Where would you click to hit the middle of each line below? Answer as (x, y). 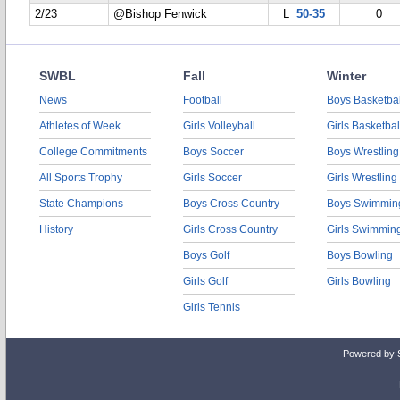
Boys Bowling (360, 255)
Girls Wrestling (362, 178)
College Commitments (93, 152)
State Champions (81, 204)
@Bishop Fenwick (160, 14)
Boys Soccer (213, 152)
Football (203, 100)
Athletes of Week (80, 126)
